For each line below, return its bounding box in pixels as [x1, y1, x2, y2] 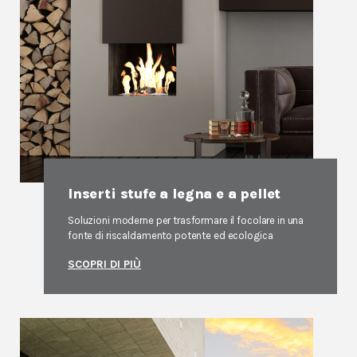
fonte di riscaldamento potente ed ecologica [68, 229, 273, 241]
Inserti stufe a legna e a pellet [68, 185, 281, 202]
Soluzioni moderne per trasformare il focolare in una [68, 214, 304, 226]
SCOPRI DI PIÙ [68, 257, 141, 271]
